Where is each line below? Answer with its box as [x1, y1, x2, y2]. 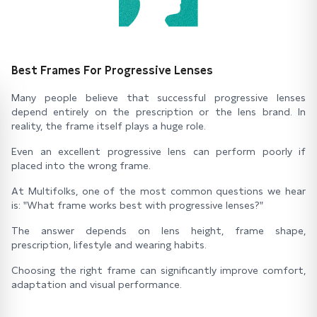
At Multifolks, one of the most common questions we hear [11, 185, 306, 197]
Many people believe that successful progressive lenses [11, 92, 306, 103]
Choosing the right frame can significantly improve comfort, [11, 265, 306, 276]
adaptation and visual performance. [11, 279, 182, 290]
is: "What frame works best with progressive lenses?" [11, 200, 263, 211]
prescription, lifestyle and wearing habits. [11, 239, 207, 250]
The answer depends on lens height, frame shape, [11, 225, 306, 236]
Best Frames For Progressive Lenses [11, 64, 213, 77]
